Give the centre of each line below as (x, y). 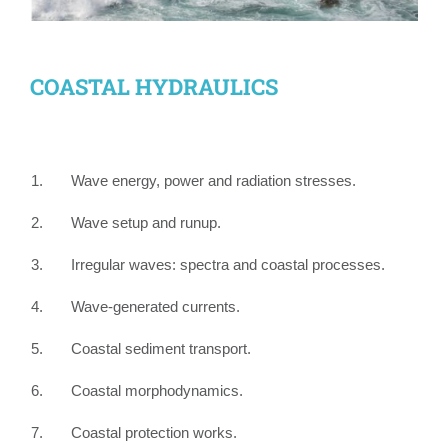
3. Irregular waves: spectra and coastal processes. (208, 264)
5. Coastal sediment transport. (141, 348)
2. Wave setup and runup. (126, 222)
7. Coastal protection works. (134, 432)
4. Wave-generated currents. (135, 306)
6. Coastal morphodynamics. (137, 390)
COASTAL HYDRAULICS (154, 86)
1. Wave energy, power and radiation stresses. (193, 180)
